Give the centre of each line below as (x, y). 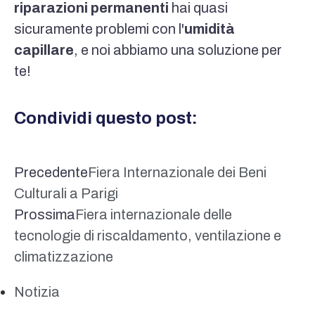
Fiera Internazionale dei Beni (177, 172)
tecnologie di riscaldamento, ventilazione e (148, 236)
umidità (210, 29)
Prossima (45, 214)
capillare (44, 50)
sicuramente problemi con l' (99, 29)
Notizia (37, 292)
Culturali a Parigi (66, 193)
